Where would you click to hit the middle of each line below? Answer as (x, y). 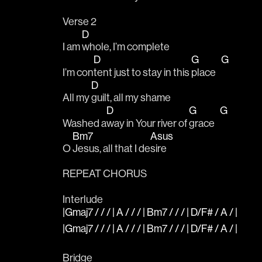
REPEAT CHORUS (105, 174)
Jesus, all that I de (111, 148)
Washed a (85, 123)
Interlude (83, 199)
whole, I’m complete (127, 47)
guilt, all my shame (131, 98)
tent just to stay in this (142, 72)
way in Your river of (148, 123)
